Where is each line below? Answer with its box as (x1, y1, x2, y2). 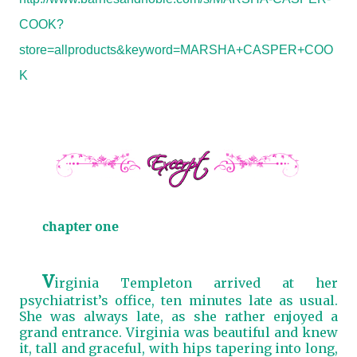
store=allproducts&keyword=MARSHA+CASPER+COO (19, 43, 333, 57)
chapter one (41, 218, 119, 235)
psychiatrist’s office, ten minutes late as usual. (19, 292, 338, 308)
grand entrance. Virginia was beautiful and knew (19, 324, 338, 340)
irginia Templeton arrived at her (53, 275, 338, 291)
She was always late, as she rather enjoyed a (19, 308, 338, 324)
